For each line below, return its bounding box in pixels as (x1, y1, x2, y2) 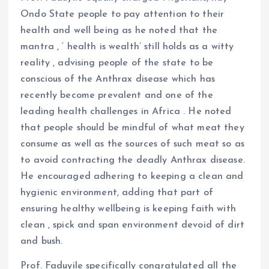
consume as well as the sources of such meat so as (20, 139, 244, 150)
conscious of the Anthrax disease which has (20, 74, 215, 85)
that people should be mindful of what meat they (20, 123, 244, 133)
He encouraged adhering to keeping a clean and (20, 172, 244, 182)
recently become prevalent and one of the (20, 91, 213, 101)
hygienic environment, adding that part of (20, 188, 213, 198)
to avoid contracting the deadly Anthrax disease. (20, 156, 245, 166)
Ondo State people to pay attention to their (20, 10, 225, 20)
